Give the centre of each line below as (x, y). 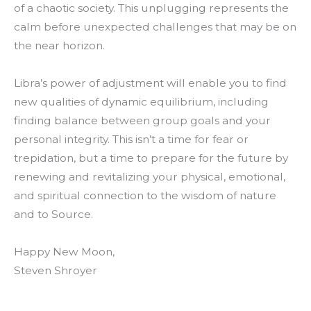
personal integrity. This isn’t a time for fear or (131, 140)
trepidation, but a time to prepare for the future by (151, 158)
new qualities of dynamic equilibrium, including (141, 102)
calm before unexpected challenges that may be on (155, 27)
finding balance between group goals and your (142, 121)
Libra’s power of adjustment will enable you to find (150, 83)
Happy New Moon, (64, 252)
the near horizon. (59, 46)
